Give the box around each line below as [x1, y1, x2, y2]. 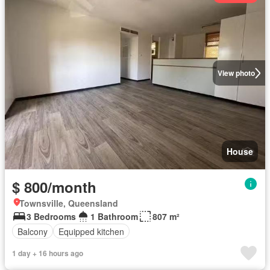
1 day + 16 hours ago [12, 248, 83, 259]
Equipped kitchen [58, 225, 124, 237]
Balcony [17, 225, 48, 237]
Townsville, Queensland [19, 197, 118, 210]
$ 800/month [12, 177, 96, 198]
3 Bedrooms [27, 210, 76, 223]
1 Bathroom [90, 210, 138, 223]
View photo [217, 67, 255, 79]
